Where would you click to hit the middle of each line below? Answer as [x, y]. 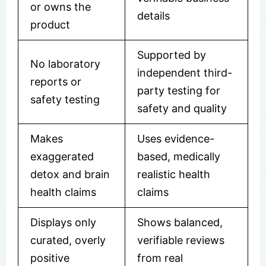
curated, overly [68, 240]
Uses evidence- [176, 138]
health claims [63, 192]
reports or [56, 81]
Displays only [63, 222]
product [50, 24]
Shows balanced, [180, 222]
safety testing [65, 99]
